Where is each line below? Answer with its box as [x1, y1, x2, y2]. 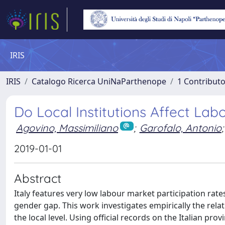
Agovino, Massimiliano [16, 122, 118, 134]
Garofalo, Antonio [139, 122, 221, 134]
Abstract [14, 170, 61, 186]
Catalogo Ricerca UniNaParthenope [32, 76, 166, 87]
